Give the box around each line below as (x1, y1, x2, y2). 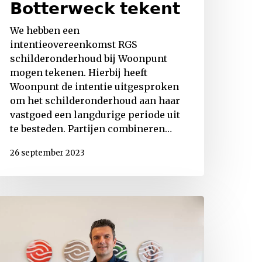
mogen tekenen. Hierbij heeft (10, 67, 147, 79)
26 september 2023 (10, 147, 85, 158)
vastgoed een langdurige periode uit (10, 109, 180, 121)
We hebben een (10, 25, 80, 37)
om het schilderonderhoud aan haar (10, 95, 180, 107)
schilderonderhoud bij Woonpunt (10, 53, 167, 65)
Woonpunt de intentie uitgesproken (10, 81, 179, 93)
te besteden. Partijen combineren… (10, 123, 172, 135)
